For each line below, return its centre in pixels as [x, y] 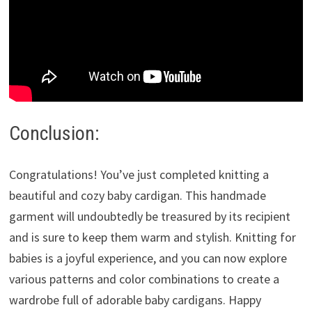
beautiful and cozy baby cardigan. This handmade [137, 195]
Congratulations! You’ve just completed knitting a [139, 174]
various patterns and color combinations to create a [144, 279]
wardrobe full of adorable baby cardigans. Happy [135, 299]
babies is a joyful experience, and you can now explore [148, 258]
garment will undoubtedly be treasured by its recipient [149, 216]
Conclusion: [54, 133]
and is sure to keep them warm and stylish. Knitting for [152, 237]
